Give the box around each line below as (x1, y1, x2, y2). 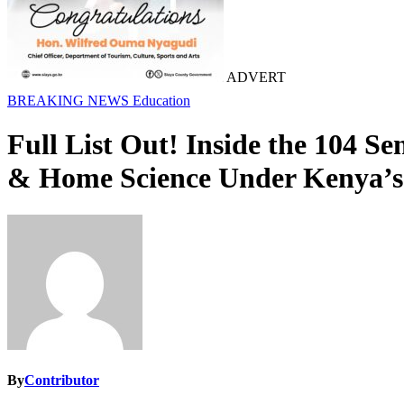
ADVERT (224, 69, 286, 85)
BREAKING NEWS (7, 93, 133, 108)
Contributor (24, 372, 99, 389)
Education (133, 93, 190, 108)
